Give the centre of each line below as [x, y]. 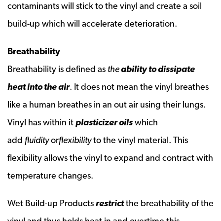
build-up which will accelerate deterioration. [92, 23]
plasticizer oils [104, 122]
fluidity [37, 140]
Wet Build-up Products [52, 203]
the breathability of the [169, 203]
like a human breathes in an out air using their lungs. [107, 104]
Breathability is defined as [57, 69]
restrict [110, 203]
